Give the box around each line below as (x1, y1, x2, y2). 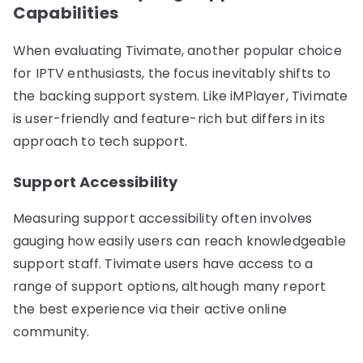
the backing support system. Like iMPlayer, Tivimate (13, 86, 348, 105)
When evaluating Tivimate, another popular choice (13, 41, 342, 60)
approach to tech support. (13, 131, 188, 151)
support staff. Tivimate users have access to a (13, 254, 314, 273)
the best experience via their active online (13, 299, 287, 318)
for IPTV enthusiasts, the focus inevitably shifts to (13, 63, 331, 83)
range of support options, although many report (13, 276, 327, 296)
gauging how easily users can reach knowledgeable (13, 231, 346, 250)
